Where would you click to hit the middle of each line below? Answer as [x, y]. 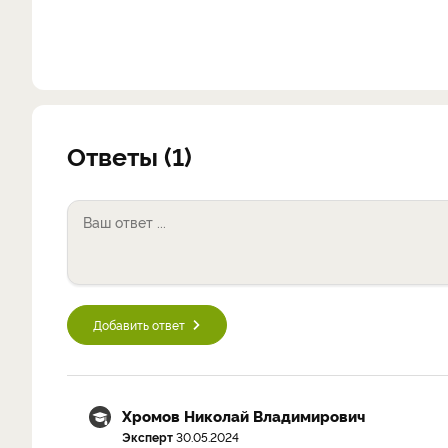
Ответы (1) [129, 155]
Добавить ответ [139, 324]
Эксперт [147, 436]
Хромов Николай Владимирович [243, 415]
